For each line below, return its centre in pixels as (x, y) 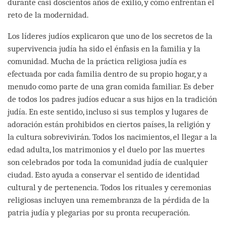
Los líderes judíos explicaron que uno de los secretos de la (110, 36)
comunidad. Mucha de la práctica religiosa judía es (97, 61)
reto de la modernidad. (48, 15)
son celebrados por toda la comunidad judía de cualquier (108, 162)
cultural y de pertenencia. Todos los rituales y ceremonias (109, 187)
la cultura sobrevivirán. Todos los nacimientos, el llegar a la (112, 137)
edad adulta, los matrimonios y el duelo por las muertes (106, 149)
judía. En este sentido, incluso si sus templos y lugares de (108, 111)
